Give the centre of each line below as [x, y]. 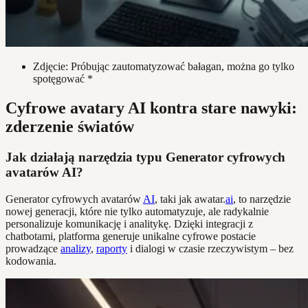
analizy [76, 248]
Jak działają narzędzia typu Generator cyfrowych [145, 157]
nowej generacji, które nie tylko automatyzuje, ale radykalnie [137, 211]
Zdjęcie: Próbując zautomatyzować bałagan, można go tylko [164, 67]
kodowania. [31, 261]
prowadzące [33, 248]
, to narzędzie [262, 199]
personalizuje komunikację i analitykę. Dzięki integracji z [129, 223]
